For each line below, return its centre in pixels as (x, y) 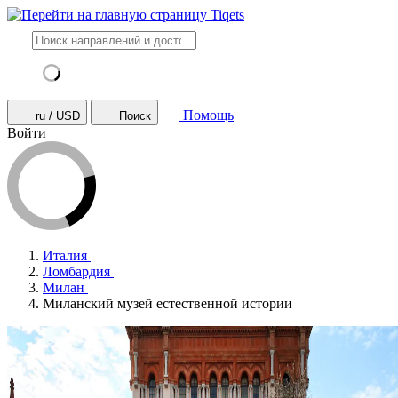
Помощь (208, 115)
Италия (65, 255)
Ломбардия (76, 271)
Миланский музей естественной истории (167, 303)
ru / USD (58, 116)
